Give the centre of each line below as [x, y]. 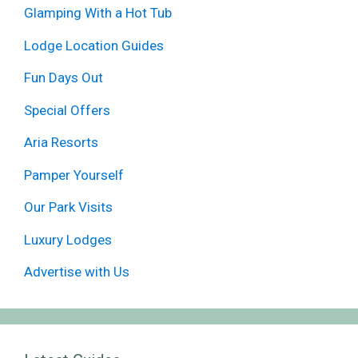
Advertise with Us [77, 272]
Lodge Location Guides [94, 45]
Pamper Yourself [74, 175]
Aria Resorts [61, 143]
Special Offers [67, 110]
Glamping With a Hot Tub [98, 13]
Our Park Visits [68, 207]
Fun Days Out [64, 78]
